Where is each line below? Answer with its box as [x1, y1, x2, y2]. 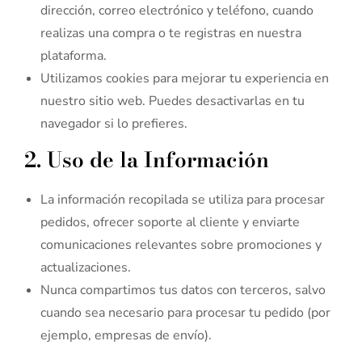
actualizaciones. [40, 259, 131, 277]
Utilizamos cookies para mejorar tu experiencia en [40, 69, 329, 88]
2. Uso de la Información [24, 144, 269, 176]
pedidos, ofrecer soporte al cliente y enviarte [40, 213, 300, 232]
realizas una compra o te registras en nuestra [40, 24, 301, 43]
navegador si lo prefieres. [40, 115, 187, 133]
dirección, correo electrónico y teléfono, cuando [40, 2, 314, 20]
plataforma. [40, 47, 107, 65]
